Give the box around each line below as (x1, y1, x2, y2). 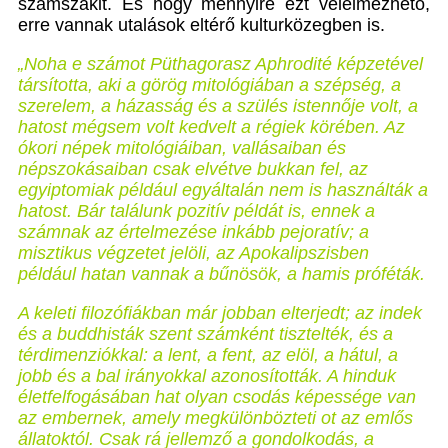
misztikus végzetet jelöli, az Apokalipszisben (18, 243, 369, 264)
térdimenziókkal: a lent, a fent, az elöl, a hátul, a (18, 345, 398, 366)
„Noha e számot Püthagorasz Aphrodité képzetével (18, 54, 423, 75)
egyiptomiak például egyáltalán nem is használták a (18, 180, 428, 201)
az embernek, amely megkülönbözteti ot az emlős (18, 408, 413, 429)
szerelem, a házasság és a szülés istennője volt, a (18, 96, 418, 117)
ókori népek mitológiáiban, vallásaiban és (18, 138, 346, 159)
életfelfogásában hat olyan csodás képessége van (18, 387, 416, 408)
